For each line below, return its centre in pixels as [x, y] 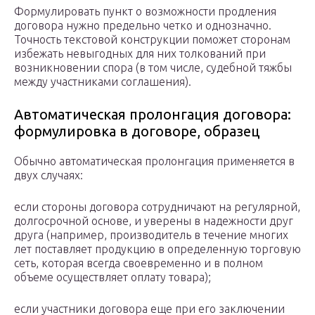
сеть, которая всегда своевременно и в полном [139, 263]
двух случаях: [49, 175]
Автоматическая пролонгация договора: [153, 115]
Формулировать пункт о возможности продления [145, 12]
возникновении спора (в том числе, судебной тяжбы [153, 68]
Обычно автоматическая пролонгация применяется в [154, 161]
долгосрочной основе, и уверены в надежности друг [154, 221]
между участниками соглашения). [103, 82]
